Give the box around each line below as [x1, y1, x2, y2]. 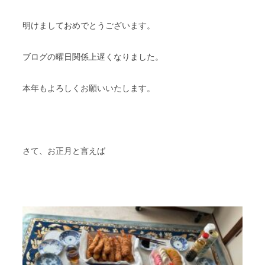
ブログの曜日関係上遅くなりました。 [22, 52, 163, 62]
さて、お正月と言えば [22, 146, 106, 156]
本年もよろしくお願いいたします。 [22, 83, 155, 93]
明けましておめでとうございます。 [22, 21, 155, 30]
